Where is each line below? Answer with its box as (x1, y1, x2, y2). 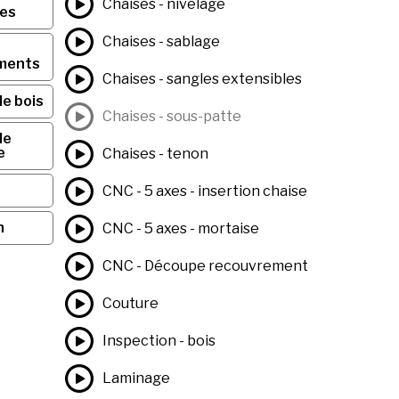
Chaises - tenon (102, 145, 208, 162)
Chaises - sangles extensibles (102, 70, 302, 87)
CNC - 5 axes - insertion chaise (102, 183, 307, 199)
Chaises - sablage (102, 33, 220, 50)
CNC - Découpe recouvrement (102, 257, 308, 274)
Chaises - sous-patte (102, 108, 241, 125)
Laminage (102, 370, 170, 387)
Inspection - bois (102, 332, 216, 349)
